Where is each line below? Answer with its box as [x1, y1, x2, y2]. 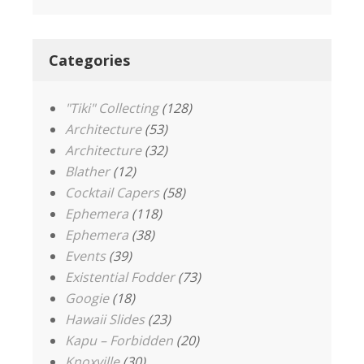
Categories [49, 50, 130, 70]
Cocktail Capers [65, 184, 159, 201]
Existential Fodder [65, 268, 175, 286]
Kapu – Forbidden [65, 331, 173, 349]
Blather [65, 162, 110, 180]
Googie [65, 289, 109, 307]
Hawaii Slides [65, 310, 145, 328]
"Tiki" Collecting [65, 99, 158, 117]
